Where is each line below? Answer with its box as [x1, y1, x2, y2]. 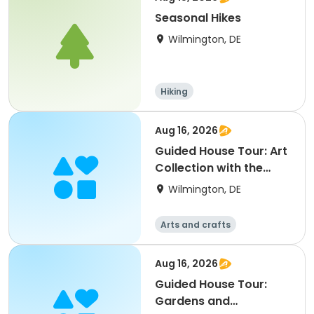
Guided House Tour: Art [155, 143, 287, 159]
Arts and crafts [161, 219, 231, 231]
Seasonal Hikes [155, 10, 241, 26]
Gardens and [155, 293, 230, 309]
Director [155, 177, 203, 193]
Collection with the [155, 160, 263, 176]
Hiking [161, 86, 188, 97]
